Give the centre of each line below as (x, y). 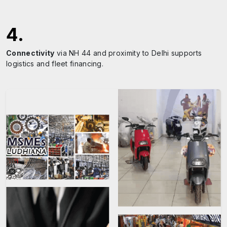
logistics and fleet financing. (55, 64)
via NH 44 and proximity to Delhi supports (128, 53)
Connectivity (30, 53)
